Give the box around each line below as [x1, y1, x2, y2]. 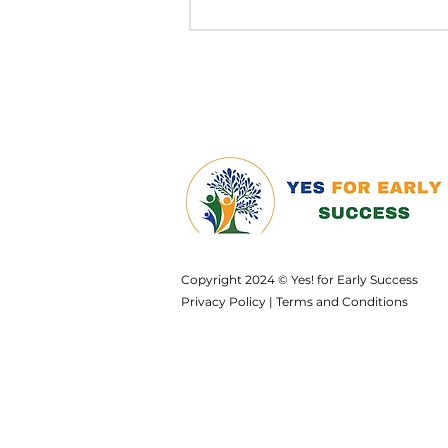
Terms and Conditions [276, 294, 408, 309]
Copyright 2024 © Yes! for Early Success [181, 272, 418, 287]
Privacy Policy [181, 294, 266, 309]
